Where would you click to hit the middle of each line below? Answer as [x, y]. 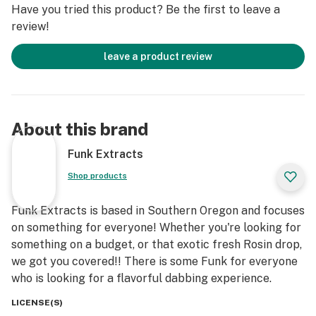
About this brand [80, 129]
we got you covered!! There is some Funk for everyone [154, 261]
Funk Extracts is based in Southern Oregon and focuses [158, 211]
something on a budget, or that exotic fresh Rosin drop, [157, 244]
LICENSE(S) [37, 303]
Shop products [97, 176]
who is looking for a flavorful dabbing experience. [141, 278]
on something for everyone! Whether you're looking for [156, 227]
